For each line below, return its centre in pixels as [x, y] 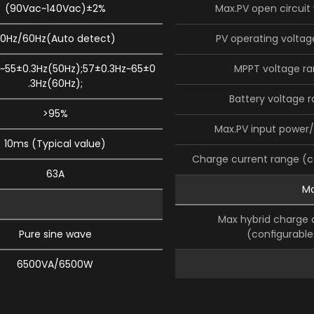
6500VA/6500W [55, 264]
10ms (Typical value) [55, 144]
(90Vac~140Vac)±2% [55, 8]
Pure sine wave [55, 234]
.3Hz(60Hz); [55, 83]
